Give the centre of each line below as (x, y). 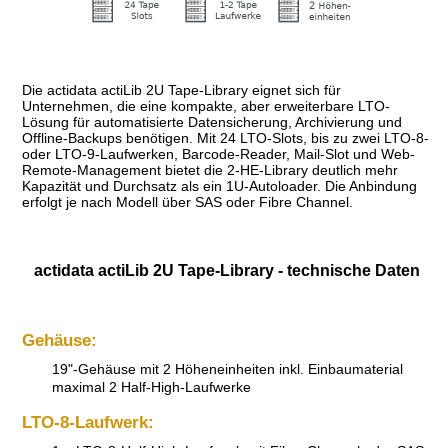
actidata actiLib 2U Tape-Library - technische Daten (226, 271)
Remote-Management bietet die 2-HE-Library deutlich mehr (210, 170)
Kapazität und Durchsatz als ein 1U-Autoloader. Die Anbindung (219, 186)
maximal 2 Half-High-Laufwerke (151, 387)
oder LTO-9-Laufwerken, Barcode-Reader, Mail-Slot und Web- (218, 154)
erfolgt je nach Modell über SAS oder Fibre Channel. (187, 202)
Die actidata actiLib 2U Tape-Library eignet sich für (181, 90)
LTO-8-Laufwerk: (88, 422)
